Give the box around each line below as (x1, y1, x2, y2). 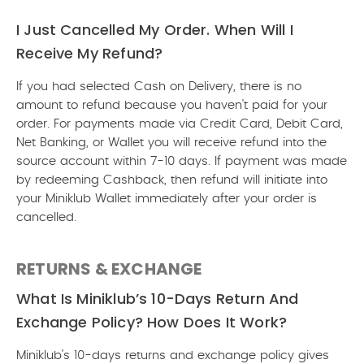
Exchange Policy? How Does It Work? (16, 312, 288, 332)
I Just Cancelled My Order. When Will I (16, 19, 293, 40)
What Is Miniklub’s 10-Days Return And (16, 288, 299, 309)
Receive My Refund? (16, 43, 163, 63)
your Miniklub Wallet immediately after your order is (16, 193, 317, 205)
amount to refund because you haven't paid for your (16, 99, 327, 111)
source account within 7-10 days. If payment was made (16, 155, 347, 167)
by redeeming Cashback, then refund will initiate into (16, 174, 327, 186)
